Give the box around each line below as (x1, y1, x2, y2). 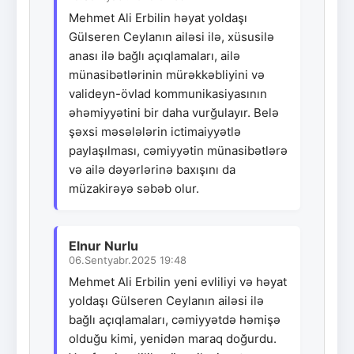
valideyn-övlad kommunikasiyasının (69, 85, 267, 101)
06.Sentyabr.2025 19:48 (69, 253, 186, 266)
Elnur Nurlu (69, 237, 138, 254)
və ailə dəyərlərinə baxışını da (69, 161, 235, 177)
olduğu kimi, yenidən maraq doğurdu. (69, 330, 277, 346)
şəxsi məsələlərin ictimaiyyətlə (69, 123, 241, 139)
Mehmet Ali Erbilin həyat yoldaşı (69, 9, 247, 25)
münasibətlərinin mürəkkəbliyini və (69, 66, 265, 82)
